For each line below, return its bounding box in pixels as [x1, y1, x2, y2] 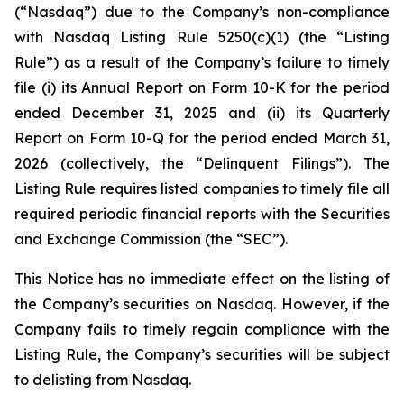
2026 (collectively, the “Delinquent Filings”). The [14, 154, 390, 172]
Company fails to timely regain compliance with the [14, 320, 390, 338]
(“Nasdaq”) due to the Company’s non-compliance [14, 3, 390, 21]
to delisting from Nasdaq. [14, 371, 191, 389]
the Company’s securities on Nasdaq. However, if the [14, 295, 390, 313]
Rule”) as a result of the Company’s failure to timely [14, 53, 390, 71]
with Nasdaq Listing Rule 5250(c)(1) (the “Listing [14, 28, 390, 46]
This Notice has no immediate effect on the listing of [14, 270, 390, 288]
